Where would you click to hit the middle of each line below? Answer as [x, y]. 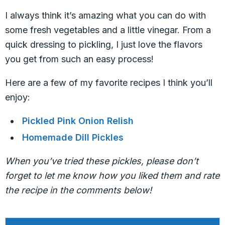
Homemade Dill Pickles [73, 137]
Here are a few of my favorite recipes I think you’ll [109, 83]
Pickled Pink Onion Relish [78, 121]
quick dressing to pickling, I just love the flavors [104, 44]
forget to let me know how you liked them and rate [112, 176]
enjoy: [18, 97]
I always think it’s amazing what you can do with [105, 15]
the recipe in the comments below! [78, 190]
